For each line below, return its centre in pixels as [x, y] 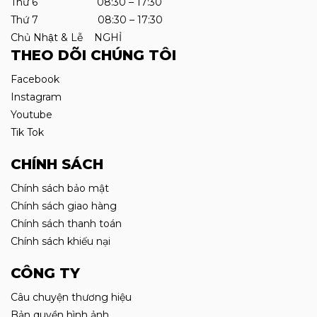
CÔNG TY [45, 273]
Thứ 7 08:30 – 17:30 [87, 20]
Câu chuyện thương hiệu [71, 298]
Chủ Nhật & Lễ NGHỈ [66, 38]
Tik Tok [27, 133]
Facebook [35, 80]
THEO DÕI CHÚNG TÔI [93, 56]
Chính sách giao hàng [64, 206]
